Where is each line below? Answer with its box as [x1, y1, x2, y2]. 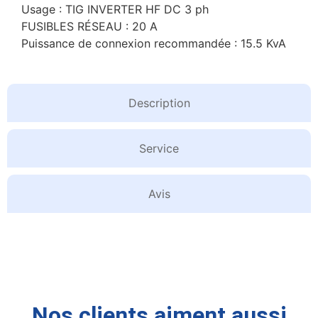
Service [139, 141, 179, 155]
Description [128, 95, 190, 110]
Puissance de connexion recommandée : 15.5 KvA [21, 36, 286, 51]
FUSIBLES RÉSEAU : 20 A [21, 19, 158, 34]
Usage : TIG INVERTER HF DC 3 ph [21, 2, 209, 17]
